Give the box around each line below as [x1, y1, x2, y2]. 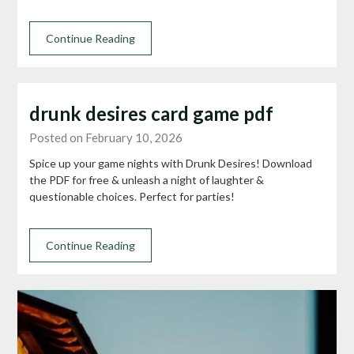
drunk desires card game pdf [29, 101, 274, 125]
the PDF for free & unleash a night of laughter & [29, 172, 265, 186]
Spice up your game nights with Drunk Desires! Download [29, 156, 313, 170]
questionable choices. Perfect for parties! [29, 189, 235, 203]
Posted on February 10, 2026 [29, 130, 183, 145]
